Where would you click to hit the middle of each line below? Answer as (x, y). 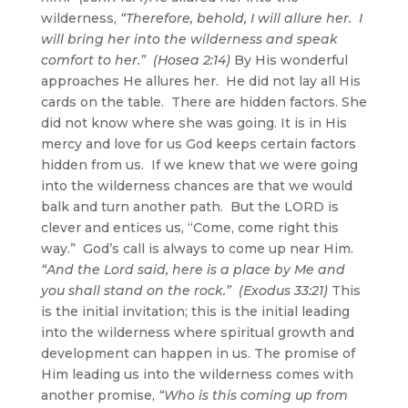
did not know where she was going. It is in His (194, 122)
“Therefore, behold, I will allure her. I (241, 18)
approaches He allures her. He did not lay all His (200, 81)
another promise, (99, 395)
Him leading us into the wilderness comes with (197, 374)
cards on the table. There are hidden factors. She (204, 102)
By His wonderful (291, 60)
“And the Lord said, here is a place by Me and (193, 269)
